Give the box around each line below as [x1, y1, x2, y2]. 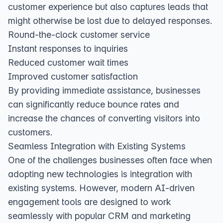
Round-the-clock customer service [8, 29, 150, 40]
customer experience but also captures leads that [8, 1, 208, 12]
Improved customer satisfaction [8, 71, 138, 82]
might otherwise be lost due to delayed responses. [8, 15, 212, 26]
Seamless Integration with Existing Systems [8, 141, 186, 151]
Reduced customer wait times [8, 57, 128, 68]
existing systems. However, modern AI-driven [8, 183, 195, 193]
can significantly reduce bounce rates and [8, 99, 179, 110]
